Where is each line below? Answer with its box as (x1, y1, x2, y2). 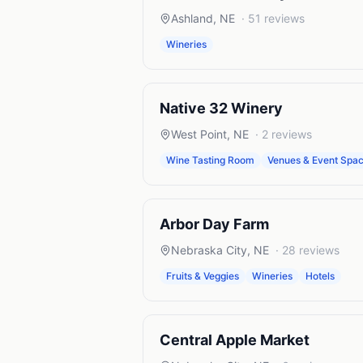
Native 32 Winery (160, 100, 283, 117)
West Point (171, 127, 227, 141)
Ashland (171, 11, 213, 25)
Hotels (305, 270, 335, 282)
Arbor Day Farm (160, 216, 269, 233)
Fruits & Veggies (166, 270, 239, 282)
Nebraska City (171, 243, 247, 257)
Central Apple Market (160, 331, 310, 348)
